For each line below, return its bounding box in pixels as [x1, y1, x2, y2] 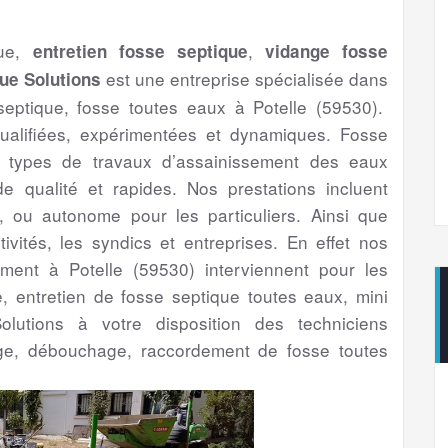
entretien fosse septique [32, 39, 248, 64]
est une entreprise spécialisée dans [101, 66, 388, 92]
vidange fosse [264, 39, 389, 64]
